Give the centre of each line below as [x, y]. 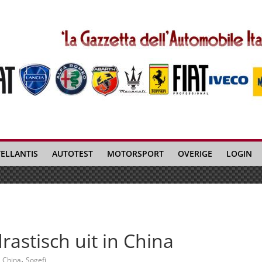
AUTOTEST [73, 154]
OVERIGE [195, 154]
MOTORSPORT [135, 154]
